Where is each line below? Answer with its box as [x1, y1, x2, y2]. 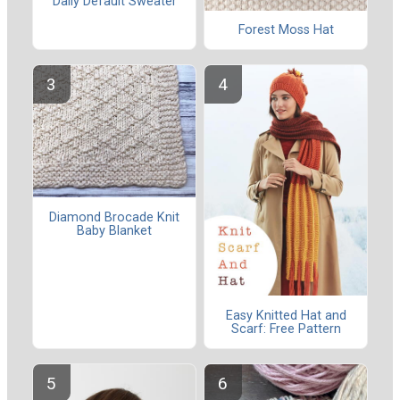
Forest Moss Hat [237, 21, 334, 37]
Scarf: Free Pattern [230, 321, 341, 337]
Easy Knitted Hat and [225, 307, 346, 323]
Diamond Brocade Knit [49, 209, 179, 225]
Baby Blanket [77, 222, 152, 238]
